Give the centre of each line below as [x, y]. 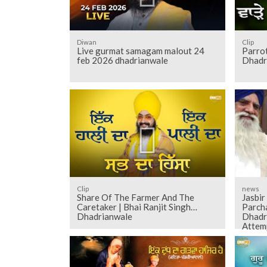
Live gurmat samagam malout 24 [140, 51]
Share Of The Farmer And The [135, 198]
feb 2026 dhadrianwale [122, 60]
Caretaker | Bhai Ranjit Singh [133, 207]
